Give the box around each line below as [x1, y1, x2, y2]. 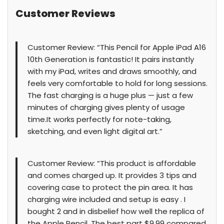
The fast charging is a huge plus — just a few [27, 90, 193, 100]
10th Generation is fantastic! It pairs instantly [27, 54, 194, 64]
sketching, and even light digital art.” [27, 126, 162, 136]
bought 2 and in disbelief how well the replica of [27, 206, 204, 216]
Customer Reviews [15, 6, 115, 20]
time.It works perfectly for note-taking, [27, 114, 171, 124]
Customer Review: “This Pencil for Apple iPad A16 [27, 42, 206, 52]
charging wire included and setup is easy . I [27, 194, 185, 204]
